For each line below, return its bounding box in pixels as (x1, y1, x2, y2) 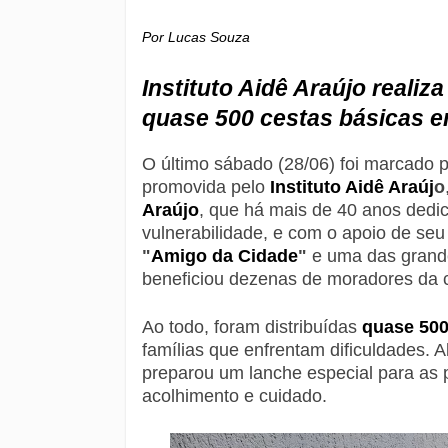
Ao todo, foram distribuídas (142, 317, 362, 337)
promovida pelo (142, 177, 270, 197)
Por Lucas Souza (142, 29, 250, 45)
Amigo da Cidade (151, 246, 298, 266)
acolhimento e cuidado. (142, 386, 327, 406)
